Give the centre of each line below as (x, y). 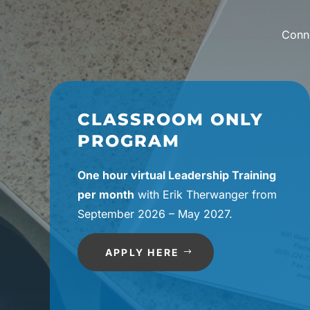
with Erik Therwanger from (206, 195)
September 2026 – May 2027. (155, 214)
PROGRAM (129, 141)
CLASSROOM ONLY (171, 120)
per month (106, 195)
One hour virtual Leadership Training (177, 175)
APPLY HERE (143, 253)
